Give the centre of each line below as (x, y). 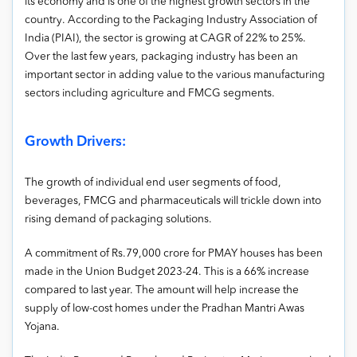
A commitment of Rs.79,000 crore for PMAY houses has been (174, 253)
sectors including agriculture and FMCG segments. (150, 93)
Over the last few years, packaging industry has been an (161, 57)
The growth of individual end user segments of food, (153, 182)
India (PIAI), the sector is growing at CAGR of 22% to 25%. (165, 38)
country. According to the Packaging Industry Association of (171, 20)
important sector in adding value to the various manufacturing (175, 75)
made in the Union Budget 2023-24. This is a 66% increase (167, 272)
